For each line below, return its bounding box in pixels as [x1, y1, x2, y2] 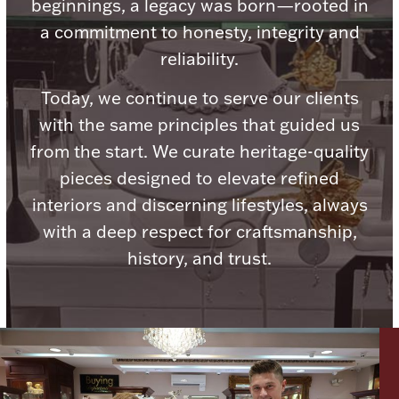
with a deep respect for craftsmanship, [42, 220, 357, 242]
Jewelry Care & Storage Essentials [81, 324, 318, 345]
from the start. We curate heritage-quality [30, 140, 369, 162]
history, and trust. [127, 247, 272, 269]
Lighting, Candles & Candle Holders [77, 97, 322, 118]
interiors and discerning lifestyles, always [31, 193, 368, 216]
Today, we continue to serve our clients [40, 86, 359, 109]
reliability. [160, 48, 239, 70]
